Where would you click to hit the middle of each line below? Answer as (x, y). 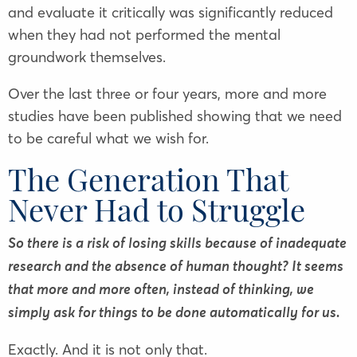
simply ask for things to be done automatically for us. (174, 314)
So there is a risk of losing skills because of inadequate (177, 244)
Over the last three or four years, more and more (167, 94)
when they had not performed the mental (144, 35)
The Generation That (148, 179)
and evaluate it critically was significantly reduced (171, 13)
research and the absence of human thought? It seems (176, 267)
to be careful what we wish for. (108, 139)
